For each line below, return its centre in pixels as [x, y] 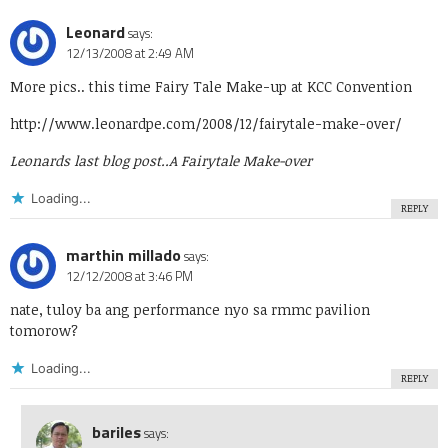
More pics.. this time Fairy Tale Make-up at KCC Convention [211, 87]
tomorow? [44, 331]
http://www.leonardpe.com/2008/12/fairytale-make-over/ [206, 124]
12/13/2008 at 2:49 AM [130, 53]
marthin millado [123, 255]
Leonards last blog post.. [89, 161]
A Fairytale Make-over [240, 161]
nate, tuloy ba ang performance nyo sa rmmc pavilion [190, 310]
